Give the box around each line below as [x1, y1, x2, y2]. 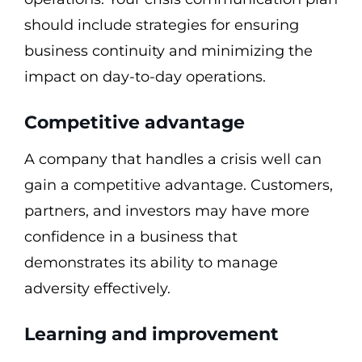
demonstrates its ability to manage [24, 254, 278, 271]
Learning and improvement [24, 323, 279, 345]
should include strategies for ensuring [24, 16, 299, 34]
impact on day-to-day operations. [24, 68, 266, 86]
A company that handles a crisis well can [24, 150, 322, 168]
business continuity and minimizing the [24, 42, 313, 60]
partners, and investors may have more [24, 202, 309, 220]
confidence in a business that [24, 228, 238, 246]
